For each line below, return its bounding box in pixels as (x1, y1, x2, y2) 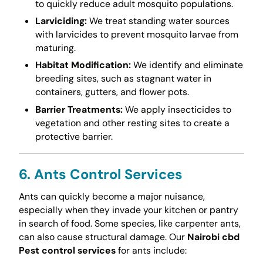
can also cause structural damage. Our (18, 230, 187, 243)
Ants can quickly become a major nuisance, (18, 190, 205, 203)
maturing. (35, 42, 76, 55)
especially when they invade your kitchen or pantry (18, 203, 238, 216)
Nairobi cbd (187, 230, 240, 243)
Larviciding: (35, 15, 87, 28)
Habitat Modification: (35, 59, 131, 72)
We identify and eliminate (130, 59, 243, 72)
